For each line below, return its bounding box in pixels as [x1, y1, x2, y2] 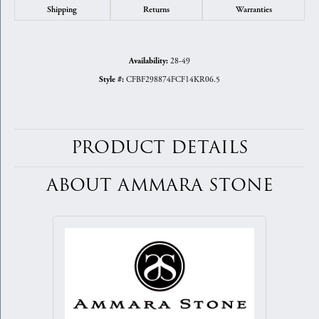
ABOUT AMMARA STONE [46, 173, 273, 199]
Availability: [129, 56, 168, 67]
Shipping [47, 4, 78, 15]
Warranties [235, 4, 272, 15]
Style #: [99, 75, 124, 85]
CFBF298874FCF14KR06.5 [126, 74, 220, 85]
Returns [143, 4, 169, 15]
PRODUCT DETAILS [70, 135, 249, 161]
